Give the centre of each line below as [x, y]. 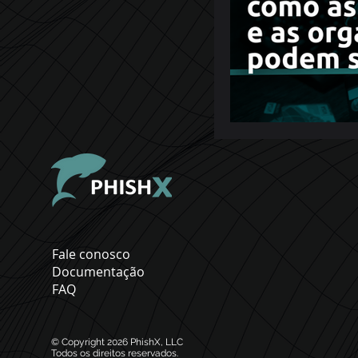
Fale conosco [91, 254]
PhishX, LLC [157, 342]
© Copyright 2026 [89, 342]
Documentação [98, 272]
